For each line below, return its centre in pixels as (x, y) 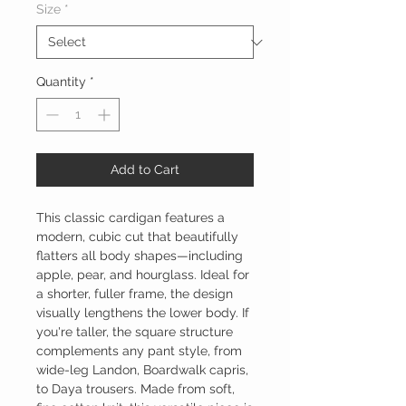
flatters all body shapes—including (140, 256)
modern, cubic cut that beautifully (137, 237)
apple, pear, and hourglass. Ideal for (143, 275)
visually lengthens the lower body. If (143, 313)
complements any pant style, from (139, 351)
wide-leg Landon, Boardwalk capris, (142, 370)
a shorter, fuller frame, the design (135, 294)
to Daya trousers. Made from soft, (135, 389)
